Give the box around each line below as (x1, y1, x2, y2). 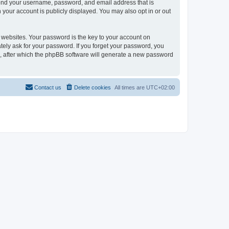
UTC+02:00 (146, 84, 175, 90)
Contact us (34, 84, 61, 90)
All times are (114, 84, 146, 90)
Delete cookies (74, 84, 111, 90)
